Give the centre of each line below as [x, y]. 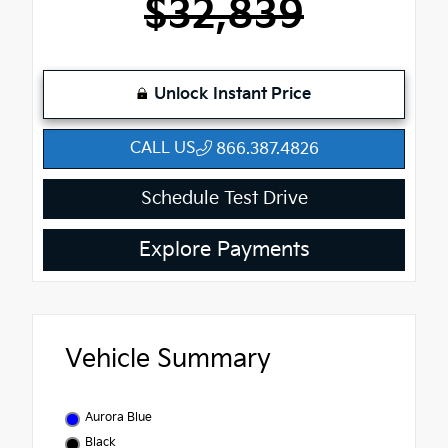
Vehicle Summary [168, 360]
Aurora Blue [118, 418]
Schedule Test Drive [224, 199]
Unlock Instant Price [232, 95]
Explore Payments [224, 250]
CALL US [162, 149]
